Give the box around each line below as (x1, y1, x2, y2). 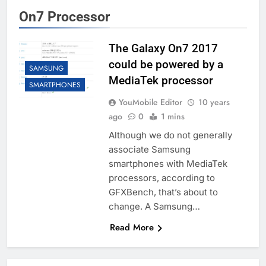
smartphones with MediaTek (108, 158, 227, 170)
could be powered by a (108, 58, 223, 72)
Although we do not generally (108, 129, 232, 141)
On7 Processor (19, 8, 110, 26)
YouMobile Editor (118, 96, 182, 109)
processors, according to (108, 172, 215, 184)
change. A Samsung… (108, 201, 200, 213)
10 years (198, 96, 230, 109)
